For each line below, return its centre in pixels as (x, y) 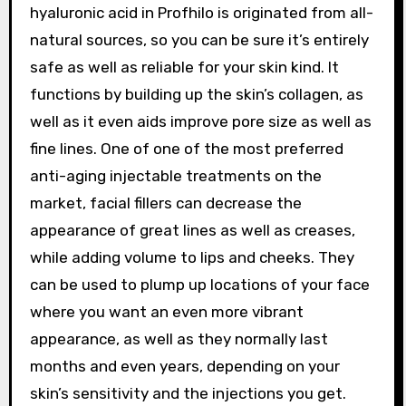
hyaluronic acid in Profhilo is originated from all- (201, 13)
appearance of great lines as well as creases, (192, 230)
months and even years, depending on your (184, 366)
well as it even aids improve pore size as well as (200, 121)
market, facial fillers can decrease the (165, 203)
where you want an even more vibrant (166, 312)
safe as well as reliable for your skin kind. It (184, 67)
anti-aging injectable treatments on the (175, 176)
